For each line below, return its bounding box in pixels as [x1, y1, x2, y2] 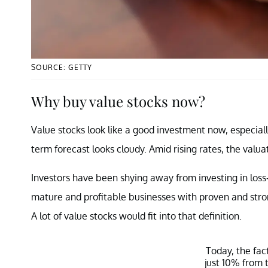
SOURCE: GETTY [31, 62, 92, 72]
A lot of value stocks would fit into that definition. [31, 209, 242, 222]
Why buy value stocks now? [31, 91, 205, 111]
